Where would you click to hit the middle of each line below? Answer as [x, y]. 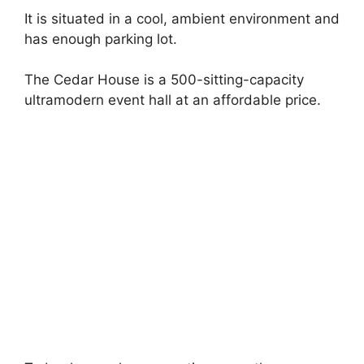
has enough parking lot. [101, 39]
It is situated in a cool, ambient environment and [182, 18]
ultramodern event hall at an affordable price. [173, 100]
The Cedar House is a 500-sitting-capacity [164, 80]
